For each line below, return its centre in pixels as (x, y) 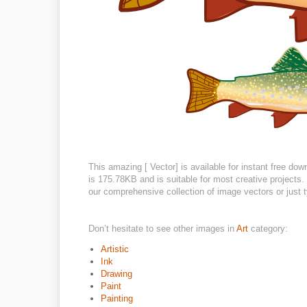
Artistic (115, 249)
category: (269, 229)
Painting (117, 298)
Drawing (116, 274)
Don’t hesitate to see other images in (162, 229)
